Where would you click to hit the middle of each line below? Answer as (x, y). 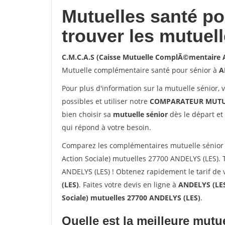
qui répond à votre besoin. (106, 127)
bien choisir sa (87, 114)
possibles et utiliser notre (106, 101)
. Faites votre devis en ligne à (129, 185)
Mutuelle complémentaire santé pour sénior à (140, 70)
